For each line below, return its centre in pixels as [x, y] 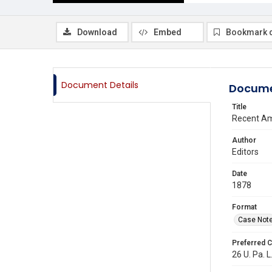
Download [97, 32]
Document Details [100, 85]
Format [244, 207]
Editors [245, 152]
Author [244, 140]
